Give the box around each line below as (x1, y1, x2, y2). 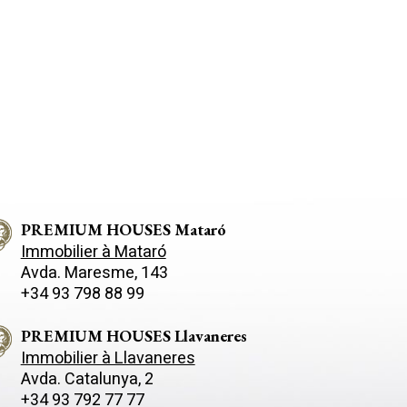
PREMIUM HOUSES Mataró (20, 218, 226, 240)
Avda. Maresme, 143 (20, 260, 168, 285)
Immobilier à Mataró (20, 239, 166, 264)
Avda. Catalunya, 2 (20, 366, 154, 392)
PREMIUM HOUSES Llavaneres (20, 324, 247, 346)
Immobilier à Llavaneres (20, 345, 195, 371)
